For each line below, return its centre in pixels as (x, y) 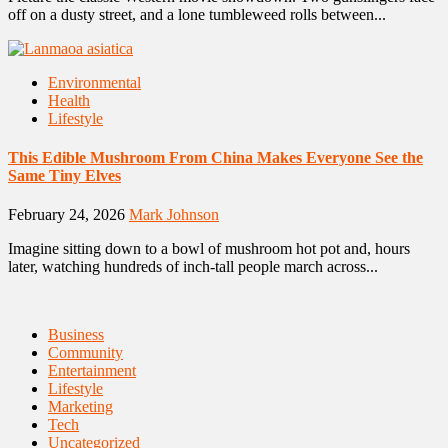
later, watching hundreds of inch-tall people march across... (193, 267)
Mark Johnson (174, 215)
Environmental (94, 82)
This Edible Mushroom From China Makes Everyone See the (215, 157)
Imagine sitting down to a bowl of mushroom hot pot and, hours (209, 249)
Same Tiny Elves (64, 175)
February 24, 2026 (68, 215)
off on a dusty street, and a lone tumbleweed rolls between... (197, 14)
